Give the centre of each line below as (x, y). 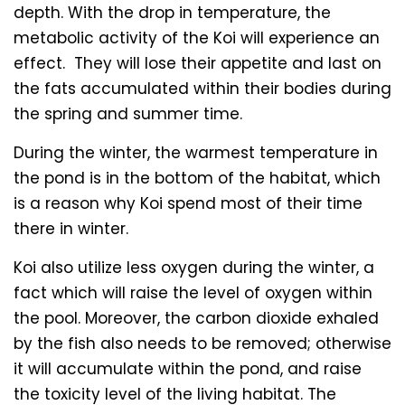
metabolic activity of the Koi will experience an (197, 38)
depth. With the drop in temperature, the (172, 13)
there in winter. (71, 229)
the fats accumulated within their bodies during (202, 89)
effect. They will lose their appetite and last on (198, 64)
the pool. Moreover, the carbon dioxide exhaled (196, 319)
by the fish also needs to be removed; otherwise (202, 344)
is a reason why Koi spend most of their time (188, 204)
